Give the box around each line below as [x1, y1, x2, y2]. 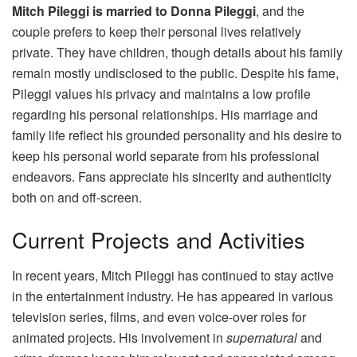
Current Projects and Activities [12, 224, 305, 256]
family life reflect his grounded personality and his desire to [12, 125, 342, 144]
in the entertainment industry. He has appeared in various [12, 286, 333, 305]
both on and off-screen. [12, 187, 142, 206]
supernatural [226, 328, 297, 347]
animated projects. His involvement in [12, 328, 226, 347]
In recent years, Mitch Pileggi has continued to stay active [12, 265, 334, 284]
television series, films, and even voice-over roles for [12, 307, 306, 326]
